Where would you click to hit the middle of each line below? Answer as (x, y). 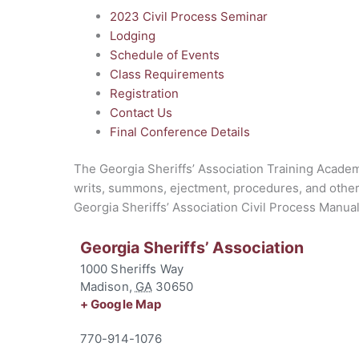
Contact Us (141, 112)
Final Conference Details (180, 131)
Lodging (133, 35)
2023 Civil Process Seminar (189, 16)
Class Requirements (167, 74)
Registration (144, 93)
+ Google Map (121, 305)
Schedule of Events (165, 54)
